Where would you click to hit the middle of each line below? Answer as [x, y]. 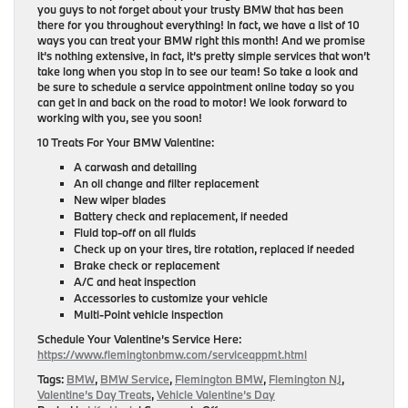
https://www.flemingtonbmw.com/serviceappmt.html [172, 354]
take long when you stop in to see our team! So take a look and [198, 71]
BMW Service [135, 379]
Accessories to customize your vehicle [171, 298]
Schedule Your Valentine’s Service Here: [139, 339]
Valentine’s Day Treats [94, 394]
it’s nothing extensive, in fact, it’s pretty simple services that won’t [204, 56]
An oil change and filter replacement [168, 183]
